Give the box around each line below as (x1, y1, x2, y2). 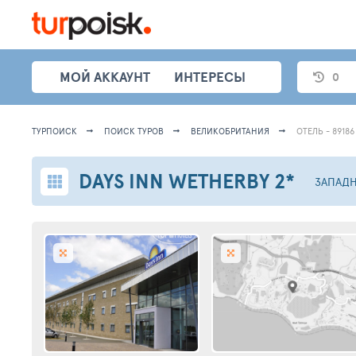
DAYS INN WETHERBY (79, 166, 269, 195)
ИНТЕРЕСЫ (174, 67, 246, 87)
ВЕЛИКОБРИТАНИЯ (191, 125, 269, 137)
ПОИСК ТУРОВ (104, 125, 164, 137)
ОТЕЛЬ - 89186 (296, 125, 354, 137)
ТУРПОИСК (32, 125, 77, 137)
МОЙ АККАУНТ (60, 67, 150, 87)
